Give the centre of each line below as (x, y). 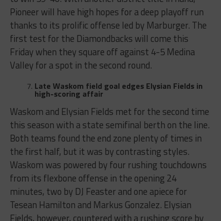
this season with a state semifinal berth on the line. (110, 125)
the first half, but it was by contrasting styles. (99, 152)
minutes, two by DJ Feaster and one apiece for (98, 192)
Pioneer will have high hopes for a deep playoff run (107, 12)
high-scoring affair (69, 94)
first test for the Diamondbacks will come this (99, 39)
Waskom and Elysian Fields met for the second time (109, 112)
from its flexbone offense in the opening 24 (93, 178)
